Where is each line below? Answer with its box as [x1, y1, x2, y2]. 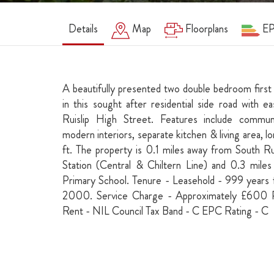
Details [68, 21, 98, 37]
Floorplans [185, 21, 228, 37]
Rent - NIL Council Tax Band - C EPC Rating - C [62, 203, 268, 219]
